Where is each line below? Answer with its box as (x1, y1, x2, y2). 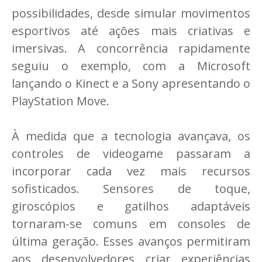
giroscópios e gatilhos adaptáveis (12, 198, 250, 215)
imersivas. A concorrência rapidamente (12, 40, 250, 57)
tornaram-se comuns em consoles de (12, 216, 250, 232)
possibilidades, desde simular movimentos (12, 5, 250, 22)
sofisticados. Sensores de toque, (12, 181, 250, 197)
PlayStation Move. (12, 93, 109, 109)
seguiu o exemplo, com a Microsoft (12, 58, 250, 74)
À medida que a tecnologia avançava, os (12, 128, 250, 144)
